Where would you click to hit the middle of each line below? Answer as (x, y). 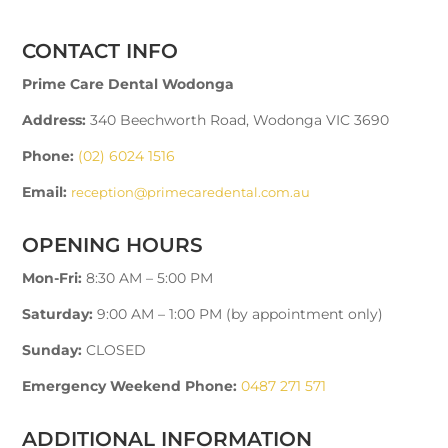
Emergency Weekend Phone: (130, 385)
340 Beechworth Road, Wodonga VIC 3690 (240, 119)
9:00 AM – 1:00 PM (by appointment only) (240, 313)
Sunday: (52, 349)
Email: (45, 191)
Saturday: (58, 313)
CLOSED (116, 349)
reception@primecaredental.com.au (191, 191)
